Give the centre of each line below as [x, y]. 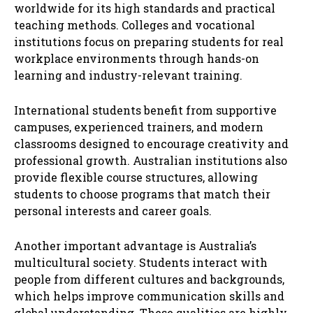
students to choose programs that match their [142, 194]
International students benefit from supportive [145, 110]
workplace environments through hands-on [137, 59]
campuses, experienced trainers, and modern [139, 127]
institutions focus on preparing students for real [149, 42]
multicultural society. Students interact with [141, 263]
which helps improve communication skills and [149, 296]
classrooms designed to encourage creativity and [151, 144]
